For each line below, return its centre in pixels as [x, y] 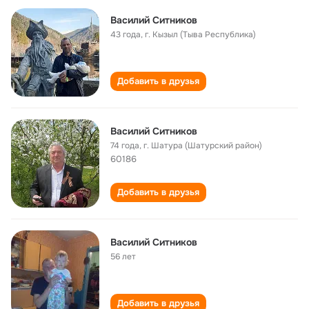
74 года [125, 146]
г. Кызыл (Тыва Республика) [200, 34]
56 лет [123, 257]
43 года [126, 34]
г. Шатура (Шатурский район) [203, 146]
